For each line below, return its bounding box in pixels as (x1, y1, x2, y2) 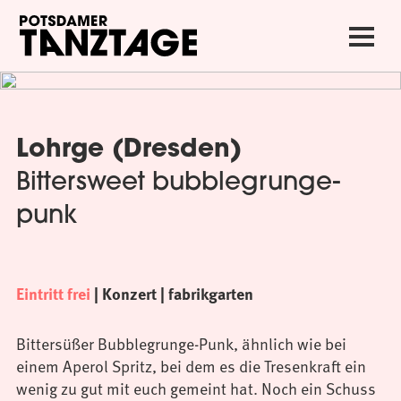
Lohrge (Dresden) (16, 138, 242, 163)
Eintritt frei (16, 282, 90, 305)
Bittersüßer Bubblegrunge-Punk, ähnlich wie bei (16, 331, 346, 355)
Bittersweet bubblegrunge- (16, 171, 340, 196)
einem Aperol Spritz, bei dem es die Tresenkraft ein (16, 354, 366, 378)
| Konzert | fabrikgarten (90, 282, 253, 305)
